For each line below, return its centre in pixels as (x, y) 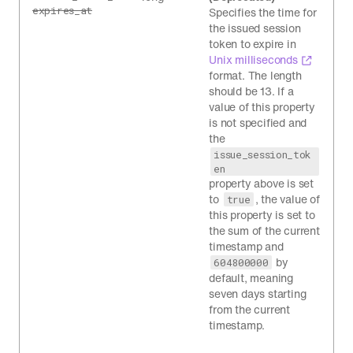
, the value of (287, 199)
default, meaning (251, 278)
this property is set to (262, 215)
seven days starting (258, 294)
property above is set (262, 183)
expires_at (62, 10)
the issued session (255, 28)
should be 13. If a (251, 91)
